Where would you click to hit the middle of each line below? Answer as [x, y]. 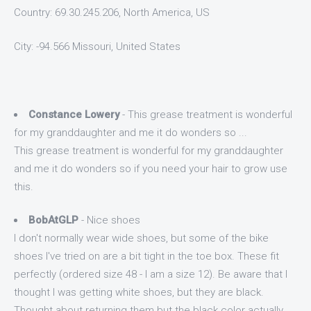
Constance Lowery [74, 114]
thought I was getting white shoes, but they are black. [139, 292]
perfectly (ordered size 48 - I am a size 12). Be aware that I [151, 274]
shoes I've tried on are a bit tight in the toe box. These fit [146, 256]
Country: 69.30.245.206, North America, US [112, 12]
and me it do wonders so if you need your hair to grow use [151, 168]
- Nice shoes [109, 220]
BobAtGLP [53, 220]
